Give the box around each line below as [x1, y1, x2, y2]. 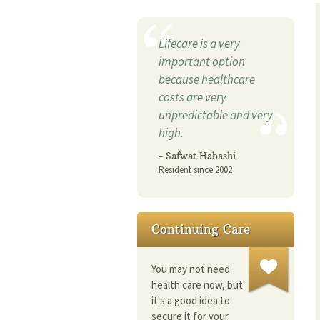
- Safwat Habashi [159, 150, 236, 162]
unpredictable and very [159, 107, 273, 124]
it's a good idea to [151, 294, 230, 308]
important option [159, 54, 245, 70]
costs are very [159, 89, 226, 106]
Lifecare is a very [159, 36, 240, 52]
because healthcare [159, 71, 255, 88]
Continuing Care [151, 221, 250, 238]
